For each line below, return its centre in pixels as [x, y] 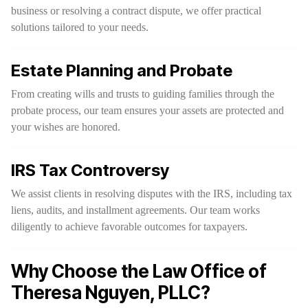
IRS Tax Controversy [90, 170]
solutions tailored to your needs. [80, 27]
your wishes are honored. [66, 127]
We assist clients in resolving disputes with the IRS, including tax [152, 194]
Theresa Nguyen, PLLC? [111, 293]
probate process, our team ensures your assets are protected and [147, 110]
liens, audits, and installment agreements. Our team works [135, 210]
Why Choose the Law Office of [139, 271]
